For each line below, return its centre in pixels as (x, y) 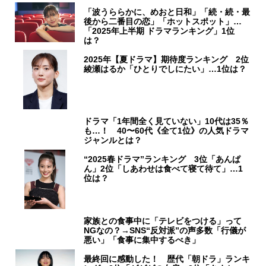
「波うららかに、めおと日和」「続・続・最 (167, 12)
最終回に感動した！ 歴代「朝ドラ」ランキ (167, 259)
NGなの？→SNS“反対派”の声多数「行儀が (165, 231)
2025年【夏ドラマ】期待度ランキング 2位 (167, 60)
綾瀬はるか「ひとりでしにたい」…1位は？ (165, 69)
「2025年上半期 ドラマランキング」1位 (159, 31)
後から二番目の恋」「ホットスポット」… (163, 22)
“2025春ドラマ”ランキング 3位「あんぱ (162, 159)
